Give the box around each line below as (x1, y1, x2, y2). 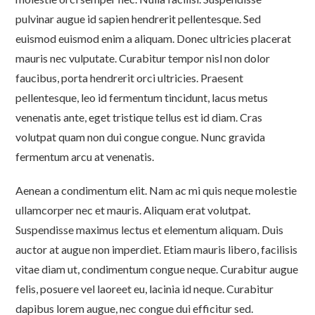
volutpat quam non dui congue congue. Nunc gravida (15, 130, 265, 143)
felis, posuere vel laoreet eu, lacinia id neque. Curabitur (15, 282, 274, 295)
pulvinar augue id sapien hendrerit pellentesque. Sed (15, 12, 261, 25)
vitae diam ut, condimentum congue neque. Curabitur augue (15, 262, 298, 276)
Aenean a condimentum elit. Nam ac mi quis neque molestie (15, 184, 297, 197)
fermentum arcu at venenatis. (15, 150, 154, 163)
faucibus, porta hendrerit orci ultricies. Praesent (15, 71, 243, 84)
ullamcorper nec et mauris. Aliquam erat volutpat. (15, 203, 250, 217)
